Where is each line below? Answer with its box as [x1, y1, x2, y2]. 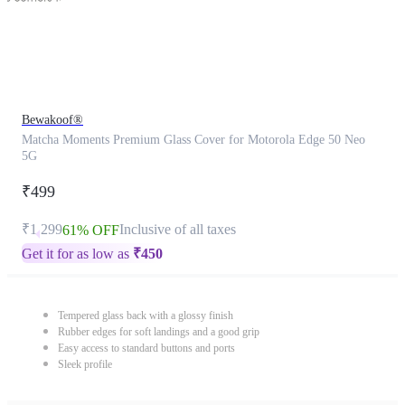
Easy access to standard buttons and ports [58, 342, 235, 354]
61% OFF [62, 222, 119, 238]
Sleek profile [58, 358, 112, 371]
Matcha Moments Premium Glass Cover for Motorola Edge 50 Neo [22, 133, 365, 146]
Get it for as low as [22, 246, 133, 261]
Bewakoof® [22, 113, 83, 127]
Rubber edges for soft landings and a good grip [58, 325, 259, 338]
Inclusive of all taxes [119, 221, 236, 237]
